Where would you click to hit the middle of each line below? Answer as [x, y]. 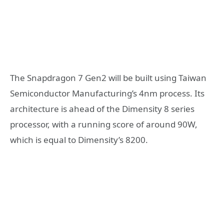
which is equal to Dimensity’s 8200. [79, 139]
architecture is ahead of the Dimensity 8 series [102, 108]
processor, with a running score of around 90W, [104, 124]
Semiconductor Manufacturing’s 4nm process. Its [107, 93]
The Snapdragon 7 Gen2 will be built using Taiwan [108, 77]
